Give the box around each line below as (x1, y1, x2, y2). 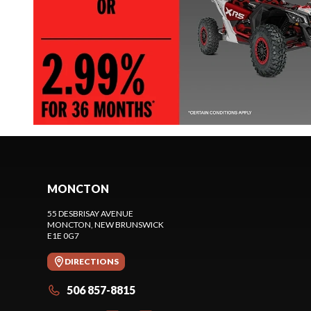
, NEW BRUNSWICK (91, 219, 164, 230)
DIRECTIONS (65, 255, 119, 267)
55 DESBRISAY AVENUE (47, 208, 133, 219)
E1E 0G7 (47, 230, 79, 241)
